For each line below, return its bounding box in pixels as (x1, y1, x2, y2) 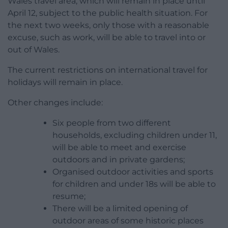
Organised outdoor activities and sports (52, 166, 213, 177)
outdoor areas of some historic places (52, 215, 204, 225)
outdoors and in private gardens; (52, 154, 185, 164)
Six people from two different (52, 118, 171, 128)
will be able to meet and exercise (52, 142, 186, 152)
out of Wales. (8, 44, 60, 54)
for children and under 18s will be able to (52, 179, 216, 189)
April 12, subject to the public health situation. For (8, 8, 208, 18)
